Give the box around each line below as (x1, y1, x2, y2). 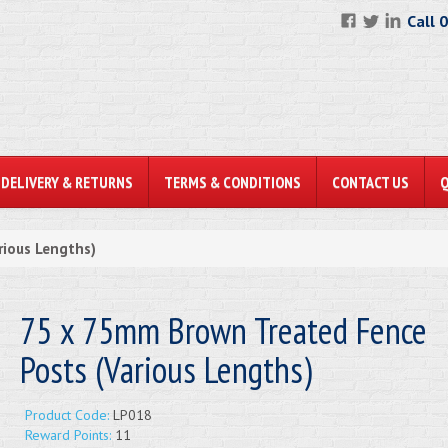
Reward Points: (24, 426, 111, 444)
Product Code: (24, 406, 109, 424)
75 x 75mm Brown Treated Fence (19, 307, 427, 354)
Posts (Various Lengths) (19, 346, 312, 393)
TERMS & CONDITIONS (164, 172, 301, 192)
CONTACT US (332, 172, 409, 192)
